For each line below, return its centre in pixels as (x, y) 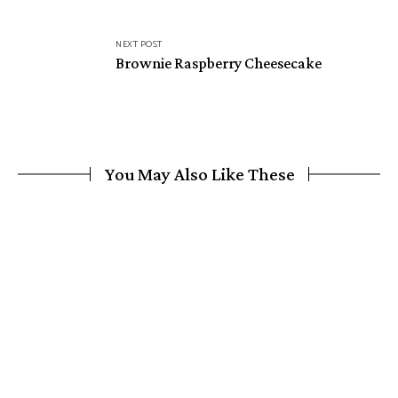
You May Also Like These (199, 174)
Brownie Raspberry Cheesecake (219, 63)
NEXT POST (139, 44)
